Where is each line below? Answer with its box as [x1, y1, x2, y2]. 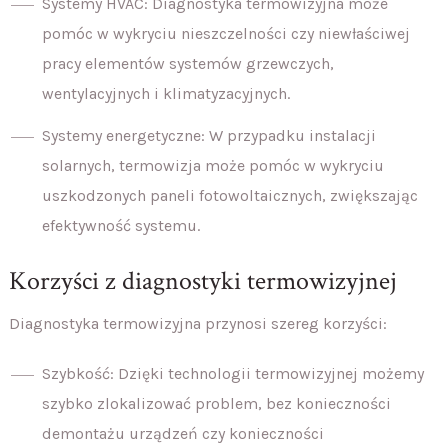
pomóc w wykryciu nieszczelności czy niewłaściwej [41, 24, 410, 44]
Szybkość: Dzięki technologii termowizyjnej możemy [41, 364, 424, 384]
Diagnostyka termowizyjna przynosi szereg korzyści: [8, 314, 387, 334]
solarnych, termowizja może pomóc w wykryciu [41, 156, 384, 176]
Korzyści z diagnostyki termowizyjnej [8, 264, 397, 299]
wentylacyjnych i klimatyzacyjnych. [41, 84, 290, 104]
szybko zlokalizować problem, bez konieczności [41, 394, 391, 414]
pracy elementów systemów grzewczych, [41, 54, 334, 74]
